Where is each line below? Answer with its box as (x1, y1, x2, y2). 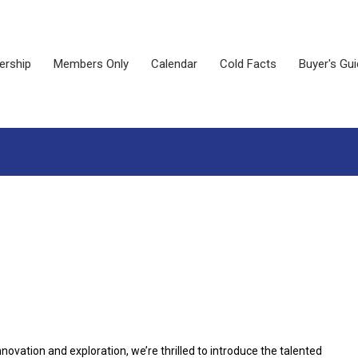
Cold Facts (219, 57, 276, 71)
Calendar (150, 57, 197, 71)
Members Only (53, 57, 129, 71)
